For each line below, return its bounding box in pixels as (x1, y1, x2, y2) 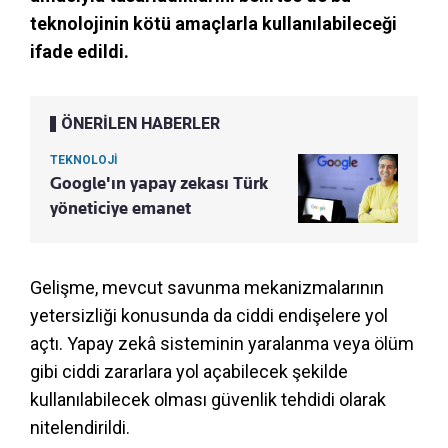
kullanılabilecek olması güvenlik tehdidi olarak (30, 388, 386, 410)
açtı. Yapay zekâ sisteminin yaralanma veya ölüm (30, 332, 414, 354)
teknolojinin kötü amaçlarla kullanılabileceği (30, 12, 397, 34)
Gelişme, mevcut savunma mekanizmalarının (30, 276, 384, 298)
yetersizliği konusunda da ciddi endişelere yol (30, 304, 388, 326)
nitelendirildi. (30, 416, 130, 438)
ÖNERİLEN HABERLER (61, 113, 220, 133)
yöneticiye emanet (50, 197, 191, 218)
